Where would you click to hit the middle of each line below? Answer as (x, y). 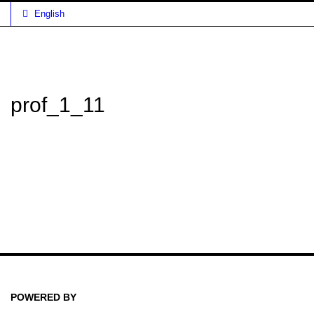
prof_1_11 (58, 105)
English (49, 14)
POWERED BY (43, 297)
